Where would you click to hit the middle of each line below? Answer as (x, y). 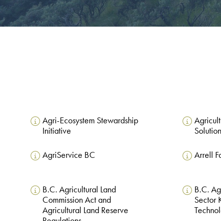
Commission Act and (76, 200)
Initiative (56, 131)
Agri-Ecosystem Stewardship (90, 121)
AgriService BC (69, 155)
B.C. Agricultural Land (79, 190)
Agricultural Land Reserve (85, 210)
